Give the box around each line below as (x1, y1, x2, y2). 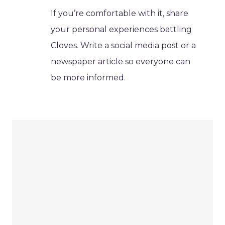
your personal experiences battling (51, 25, 192, 35)
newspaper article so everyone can (51, 57, 191, 67)
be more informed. (51, 73, 126, 83)
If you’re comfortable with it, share (51, 9, 189, 19)
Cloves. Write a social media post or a (51, 41, 196, 51)
